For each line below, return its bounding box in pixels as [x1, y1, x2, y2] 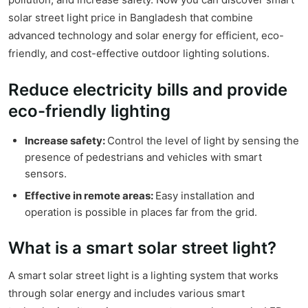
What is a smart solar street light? [8, 238, 276, 258]
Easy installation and [155, 189, 254, 203]
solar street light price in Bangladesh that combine [8, 11, 253, 25]
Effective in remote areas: [25, 189, 155, 203]
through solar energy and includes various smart [8, 287, 245, 300]
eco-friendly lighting [8, 101, 170, 122]
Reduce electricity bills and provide [8, 80, 287, 100]
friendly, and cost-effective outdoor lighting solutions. [8, 47, 269, 60]
